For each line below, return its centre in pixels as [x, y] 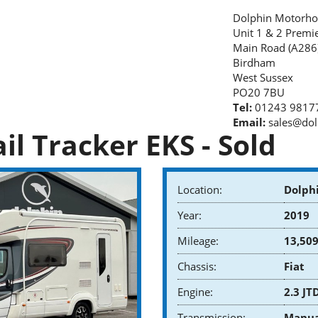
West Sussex [263, 77]
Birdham [254, 62]
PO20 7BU [259, 92]
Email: [249, 122]
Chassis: [197, 266]
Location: [200, 189]
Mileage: [198, 240]
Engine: [195, 291]
